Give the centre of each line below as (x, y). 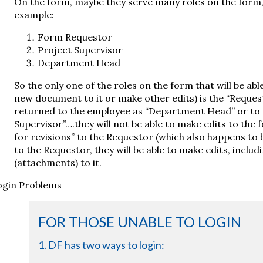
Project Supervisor (80, 50)
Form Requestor (75, 37)
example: (34, 15)
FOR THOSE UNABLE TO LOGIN (139, 222)
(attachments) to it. (58, 163)
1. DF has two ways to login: (101, 245)
